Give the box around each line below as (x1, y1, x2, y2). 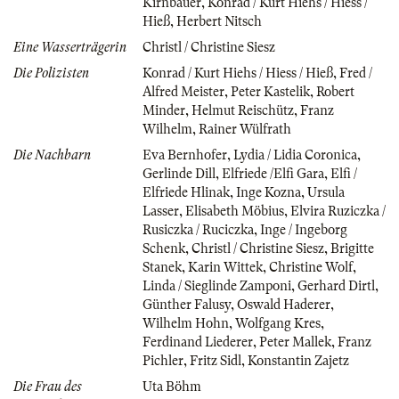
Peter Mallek (259, 334, 331, 349)
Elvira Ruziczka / (290, 203, 386, 218)
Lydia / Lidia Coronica (233, 147, 357, 162)
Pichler (142, 353, 183, 368)
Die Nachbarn (13, 147, 91, 162)
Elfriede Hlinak (142, 184, 230, 199)
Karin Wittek (188, 259, 263, 274)
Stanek (142, 259, 182, 274)
